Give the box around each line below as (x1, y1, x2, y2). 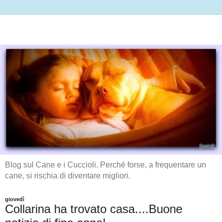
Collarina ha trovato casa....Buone (5, 202, 182, 216)
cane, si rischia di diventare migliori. (5, 171, 130, 180)
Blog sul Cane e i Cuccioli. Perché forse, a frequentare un (5, 160, 206, 169)
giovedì (5, 196, 24, 202)
